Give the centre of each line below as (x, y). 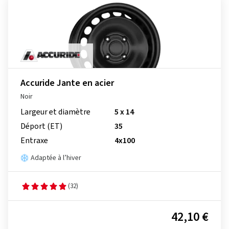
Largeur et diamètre (55, 112)
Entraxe (34, 141)
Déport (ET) (41, 126)
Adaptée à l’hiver (56, 158)
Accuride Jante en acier (67, 83)
